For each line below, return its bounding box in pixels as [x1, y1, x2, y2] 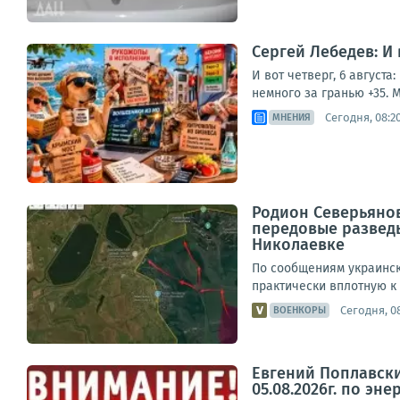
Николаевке [252, 235, 345, 254]
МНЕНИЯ [272, 112, 311, 123]
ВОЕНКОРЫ [273, 304, 326, 316]
